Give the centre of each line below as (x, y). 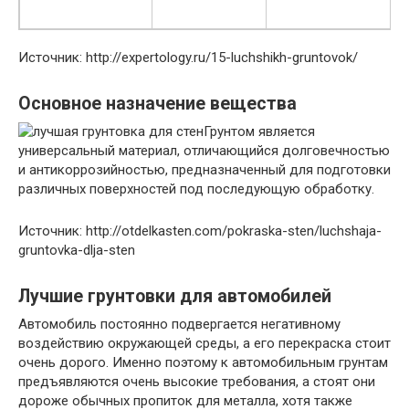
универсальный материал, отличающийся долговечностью (204, 151)
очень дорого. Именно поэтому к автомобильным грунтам (203, 362)
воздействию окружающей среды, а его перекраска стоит (204, 343)
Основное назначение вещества (157, 104)
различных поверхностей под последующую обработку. (196, 189)
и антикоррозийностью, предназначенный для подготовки (204, 170)
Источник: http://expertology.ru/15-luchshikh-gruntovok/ (188, 58)
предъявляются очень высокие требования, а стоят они (197, 382)
